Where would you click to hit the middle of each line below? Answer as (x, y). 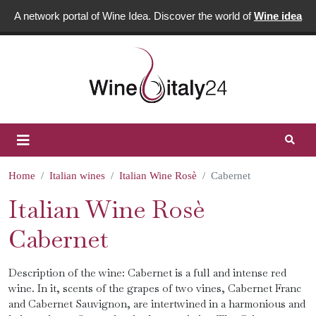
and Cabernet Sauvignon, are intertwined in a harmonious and (157, 304)
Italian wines (77, 176)
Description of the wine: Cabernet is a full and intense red (147, 273)
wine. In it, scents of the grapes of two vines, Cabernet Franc (155, 288)
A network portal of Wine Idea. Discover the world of (134, 16)
